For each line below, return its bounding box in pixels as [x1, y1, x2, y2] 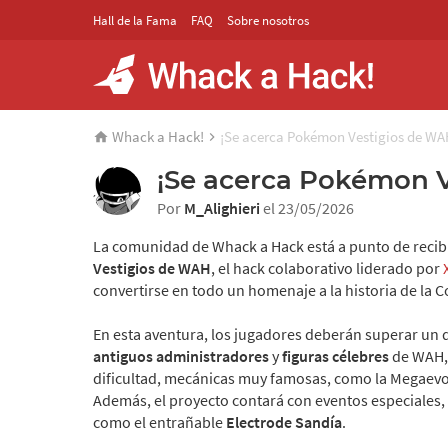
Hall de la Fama [93, 11, 177, 29]
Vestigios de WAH [93, 258, 211, 278]
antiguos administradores [93, 346, 269, 366]
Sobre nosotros [227, 11, 309, 29]
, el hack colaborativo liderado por [211, 258, 443, 278]
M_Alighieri [184, 198, 260, 218]
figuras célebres [282, 346, 389, 366]
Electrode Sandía [226, 412, 342, 432]
